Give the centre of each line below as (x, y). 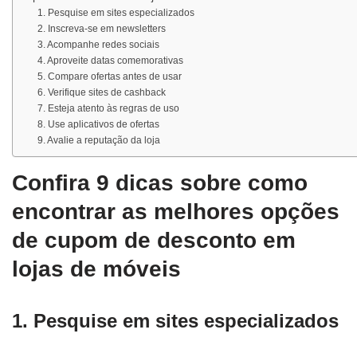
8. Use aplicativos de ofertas (99, 125)
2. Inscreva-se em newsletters (102, 29)
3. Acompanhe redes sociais (99, 45)
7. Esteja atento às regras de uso (109, 109)
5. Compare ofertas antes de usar (110, 77)
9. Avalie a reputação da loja (99, 141)
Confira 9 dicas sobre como (160, 183)
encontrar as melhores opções (176, 212)
